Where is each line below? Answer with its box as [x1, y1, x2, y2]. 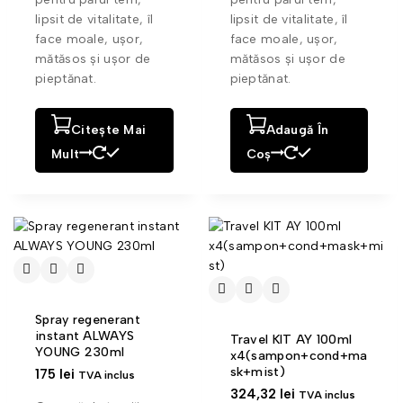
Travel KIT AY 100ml [229, 331, 353, 347]
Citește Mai [71, 121, 147, 138]
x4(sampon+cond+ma [229, 347, 368, 363]
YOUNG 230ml [35, 344, 125, 360]
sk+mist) [229, 363, 285, 380]
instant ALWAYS [35, 327, 135, 344]
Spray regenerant [35, 311, 140, 327]
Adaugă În [265, 121, 329, 138]
